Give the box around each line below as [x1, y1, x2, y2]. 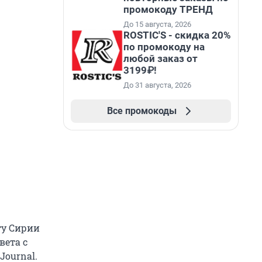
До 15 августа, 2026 [123, 20, 191, 29]
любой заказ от [123, 53, 198, 64]
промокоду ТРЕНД [123, 4, 213, 15]
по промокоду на [123, 41, 205, 53]
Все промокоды [106, 105, 177, 116]
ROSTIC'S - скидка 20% [123, 29, 231, 41]
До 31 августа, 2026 [123, 81, 191, 89]
